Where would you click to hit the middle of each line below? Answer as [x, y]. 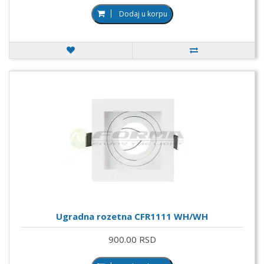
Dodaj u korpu [143, 14]
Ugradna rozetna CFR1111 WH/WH [132, 216]
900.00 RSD [132, 239]
